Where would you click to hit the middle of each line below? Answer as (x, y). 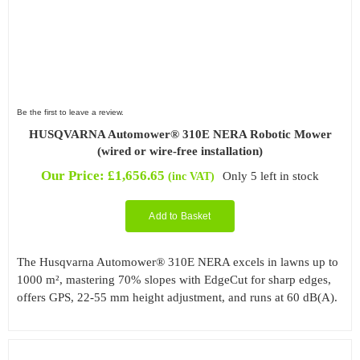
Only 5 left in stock (271, 176)
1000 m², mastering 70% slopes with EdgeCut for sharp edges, (174, 280)
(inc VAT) (191, 176)
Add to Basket (180, 217)
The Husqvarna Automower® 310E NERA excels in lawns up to (177, 262)
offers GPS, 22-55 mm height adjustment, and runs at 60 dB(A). (177, 298)
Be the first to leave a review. (70, 112)
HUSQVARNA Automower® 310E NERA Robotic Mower (180, 135)
